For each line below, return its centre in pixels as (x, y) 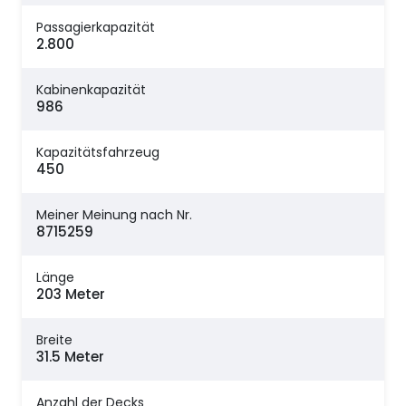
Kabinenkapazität (91, 90)
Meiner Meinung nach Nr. (114, 215)
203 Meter (71, 295)
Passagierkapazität (96, 28)
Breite (54, 340)
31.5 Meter (70, 357)
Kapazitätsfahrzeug (98, 153)
